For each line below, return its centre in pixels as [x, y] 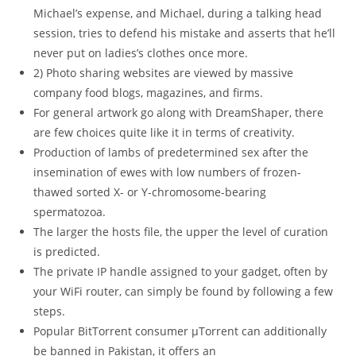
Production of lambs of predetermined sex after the [171, 152]
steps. [50, 311]
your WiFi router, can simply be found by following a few [184, 291]
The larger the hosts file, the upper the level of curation [181, 232]
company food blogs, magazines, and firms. [149, 93]
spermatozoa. [70, 212]
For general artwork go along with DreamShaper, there [179, 112]
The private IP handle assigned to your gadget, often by [181, 271]
